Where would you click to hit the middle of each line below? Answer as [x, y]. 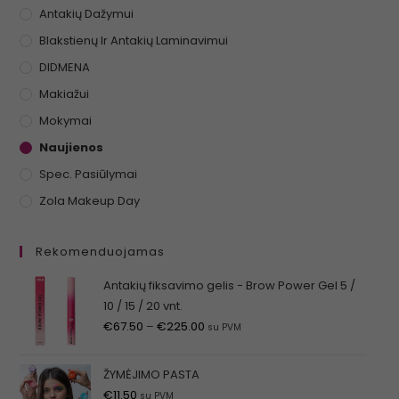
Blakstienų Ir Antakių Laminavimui [133, 41]
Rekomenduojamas [100, 252]
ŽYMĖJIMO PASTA [151, 375]
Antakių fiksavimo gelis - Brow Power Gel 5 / [229, 286]
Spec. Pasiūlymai [88, 175]
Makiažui [64, 94]
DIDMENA [64, 68]
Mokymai [65, 121]
